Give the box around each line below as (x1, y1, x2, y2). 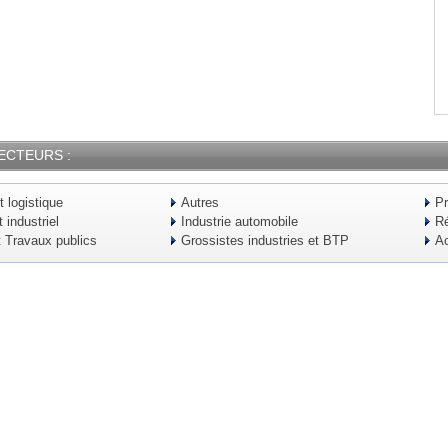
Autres (181, 195, 219, 210)
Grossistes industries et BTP (181, 233, 349, 248)
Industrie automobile (181, 214, 298, 229)
